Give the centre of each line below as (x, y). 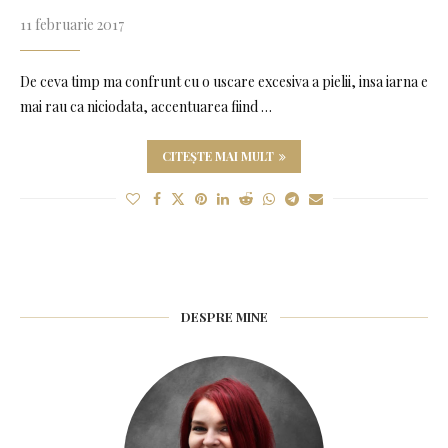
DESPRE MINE (224, 316)
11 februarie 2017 (72, 24)
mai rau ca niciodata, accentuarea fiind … (146, 106)
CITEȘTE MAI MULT (218, 155)
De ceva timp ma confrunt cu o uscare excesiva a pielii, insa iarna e (224, 81)
